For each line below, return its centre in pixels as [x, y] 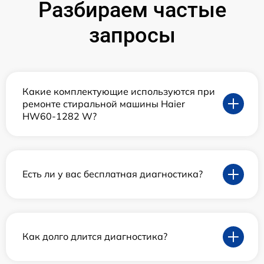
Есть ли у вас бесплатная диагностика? [113, 174]
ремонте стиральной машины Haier [104, 103]
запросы [132, 35]
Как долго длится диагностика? [95, 237]
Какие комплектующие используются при [119, 91]
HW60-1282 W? [60, 116]
